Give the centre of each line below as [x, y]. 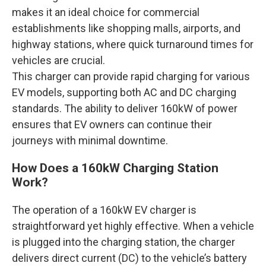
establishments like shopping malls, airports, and [126, 28]
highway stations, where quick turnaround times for [133, 44]
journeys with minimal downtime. [90, 140]
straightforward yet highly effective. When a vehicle [133, 226]
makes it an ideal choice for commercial [106, 12]
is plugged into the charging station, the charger [123, 242]
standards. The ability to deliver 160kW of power [125, 108]
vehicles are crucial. [58, 60]
